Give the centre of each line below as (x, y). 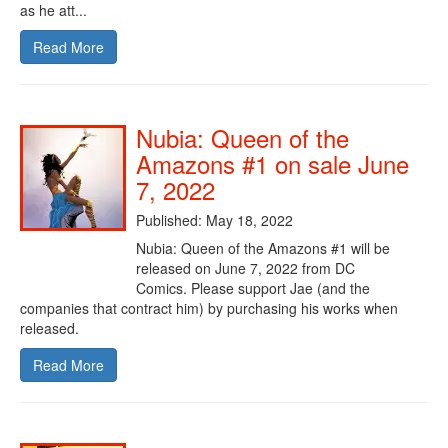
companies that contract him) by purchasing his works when (209, 308)
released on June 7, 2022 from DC (245, 268)
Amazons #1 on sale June (272, 164)
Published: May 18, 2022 (214, 220)
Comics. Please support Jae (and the (253, 288)
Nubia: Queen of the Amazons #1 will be (263, 248)
